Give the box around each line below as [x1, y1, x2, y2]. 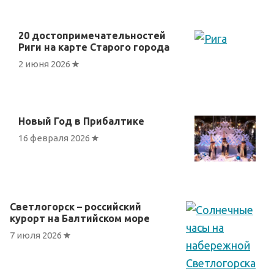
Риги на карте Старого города [18, 42, 169, 53]
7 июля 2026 [10, 229, 64, 240]
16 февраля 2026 [18, 132, 92, 143]
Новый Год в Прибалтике [18, 116, 144, 127]
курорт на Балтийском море [10, 213, 150, 224]
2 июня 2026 [18, 58, 72, 69]
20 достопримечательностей [18, 30, 166, 42]
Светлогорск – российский [10, 201, 141, 213]
